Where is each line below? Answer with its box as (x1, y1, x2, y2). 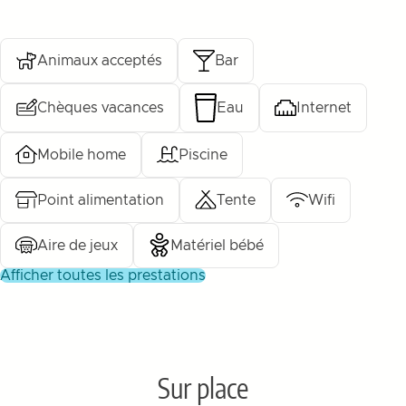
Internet (296, 100, 352, 115)
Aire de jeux (37, 237, 118, 253)
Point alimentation (37, 192, 164, 208)
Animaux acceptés (37, 53, 162, 68)
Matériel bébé (170, 237, 264, 253)
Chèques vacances (37, 100, 164, 115)
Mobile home (37, 147, 126, 162)
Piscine (179, 147, 227, 162)
